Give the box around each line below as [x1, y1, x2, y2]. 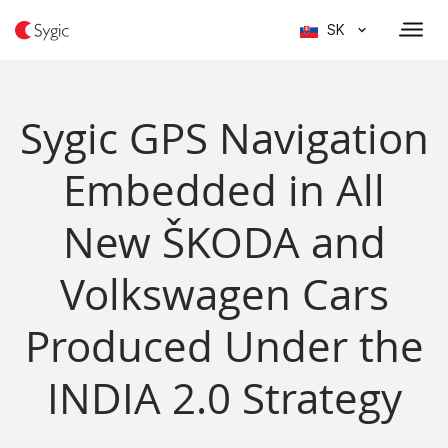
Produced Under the [24, 318, 424, 374]
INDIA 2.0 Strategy [46, 370, 402, 426]
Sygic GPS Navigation [19, 110, 429, 166]
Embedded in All [63, 162, 385, 218]
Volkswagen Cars [59, 266, 389, 322]
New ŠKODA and [62, 214, 386, 270]
